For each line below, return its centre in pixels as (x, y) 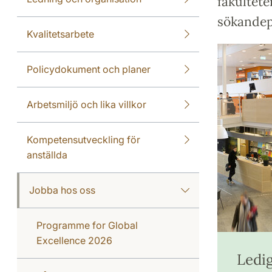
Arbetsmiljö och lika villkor (87, 104)
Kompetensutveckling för (83, 140)
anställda (47, 155)
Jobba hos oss (62, 190)
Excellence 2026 (74, 240)
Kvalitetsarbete (60, 34)
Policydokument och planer (89, 69)
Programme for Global (87, 225)
